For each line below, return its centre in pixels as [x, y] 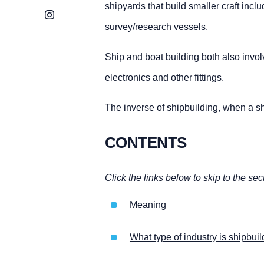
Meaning [148, 205]
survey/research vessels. [156, 27]
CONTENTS [146, 142]
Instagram [65, 14]
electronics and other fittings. [164, 77]
